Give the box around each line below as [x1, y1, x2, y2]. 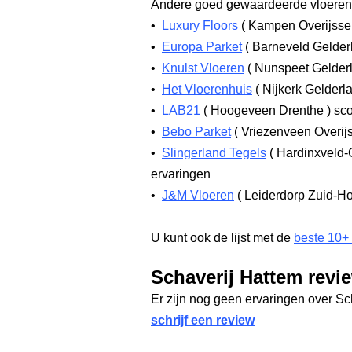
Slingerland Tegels [162, 146, 266, 159]
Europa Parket [162, 40, 242, 53]
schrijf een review [151, 313, 255, 327]
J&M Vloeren [162, 189, 234, 202]
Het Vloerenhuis [162, 82, 252, 96]
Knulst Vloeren [162, 61, 244, 75]
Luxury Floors [162, 19, 238, 32]
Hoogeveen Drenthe [207, 104, 327, 117]
